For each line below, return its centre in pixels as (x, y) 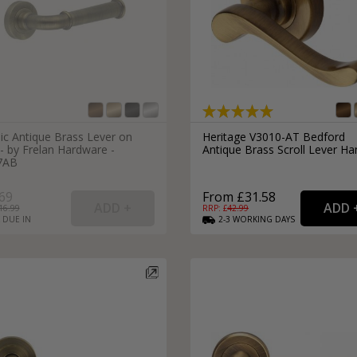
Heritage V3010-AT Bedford (274, 136)
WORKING (253, 219)
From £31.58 (239, 196)
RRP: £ (215, 208)
